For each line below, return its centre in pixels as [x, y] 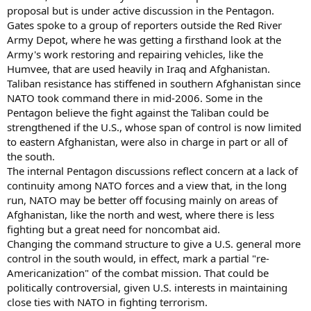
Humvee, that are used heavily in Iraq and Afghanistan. [138, 68]
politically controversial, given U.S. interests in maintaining [147, 287]
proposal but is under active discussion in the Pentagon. [141, 10]
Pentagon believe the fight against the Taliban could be [138, 112]
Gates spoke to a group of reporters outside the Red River [144, 25]
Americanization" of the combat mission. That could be [138, 272]
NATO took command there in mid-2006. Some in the [135, 98]
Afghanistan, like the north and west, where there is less [141, 214]
